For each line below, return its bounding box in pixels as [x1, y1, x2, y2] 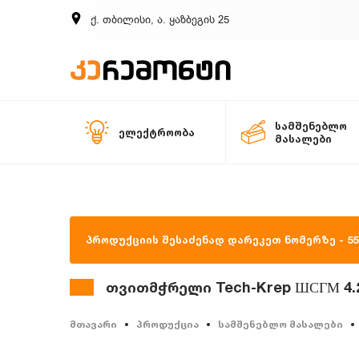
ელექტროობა [119, 126, 195, 139]
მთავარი [70, 318, 117, 330]
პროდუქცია [136, 318, 199, 330]
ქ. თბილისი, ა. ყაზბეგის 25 [91, 13, 229, 26]
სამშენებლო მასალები [218, 318, 343, 330]
